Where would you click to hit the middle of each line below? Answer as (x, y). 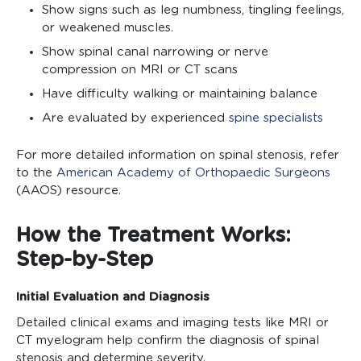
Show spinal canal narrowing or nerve (155, 52)
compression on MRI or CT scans (140, 70)
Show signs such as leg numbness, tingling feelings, (193, 10)
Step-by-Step (85, 260)
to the (36, 173)
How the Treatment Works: (154, 236)
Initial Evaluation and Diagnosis (113, 297)
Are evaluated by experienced (135, 118)
